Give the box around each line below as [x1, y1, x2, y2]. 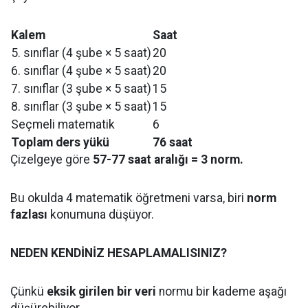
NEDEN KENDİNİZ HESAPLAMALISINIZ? [10, 246, 227, 260]
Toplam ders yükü [11, 135, 109, 149]
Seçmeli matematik [11, 118, 115, 131]
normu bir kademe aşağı [156, 285, 287, 298]
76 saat [153, 135, 192, 149]
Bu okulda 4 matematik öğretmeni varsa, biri [10, 191, 247, 205]
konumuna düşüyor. [47, 208, 154, 221]
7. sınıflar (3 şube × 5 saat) [11, 82, 151, 96]
